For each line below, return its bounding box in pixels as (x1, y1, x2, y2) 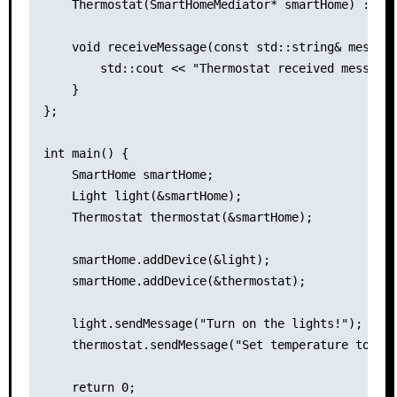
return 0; (43, 379, 136, 394)
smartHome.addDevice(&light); (43, 252, 270, 267)
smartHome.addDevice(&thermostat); (43, 273, 306, 288)
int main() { (43, 145, 128, 160)
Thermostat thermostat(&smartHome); (43, 209, 313, 224)
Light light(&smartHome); (43, 188, 242, 203)
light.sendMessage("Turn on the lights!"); (43, 315, 362, 331)
